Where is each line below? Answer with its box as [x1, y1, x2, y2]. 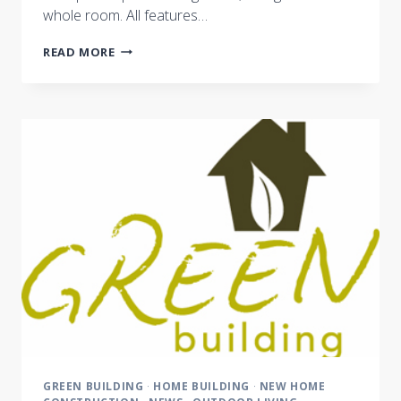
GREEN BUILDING [43, 379, 144, 395]
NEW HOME [259, 379, 326, 395]
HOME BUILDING [153, 379, 251, 395]
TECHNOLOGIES [114, 55, 213, 73]
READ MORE [43, 43, 115, 60]
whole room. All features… [43, 4, 208, 25]
